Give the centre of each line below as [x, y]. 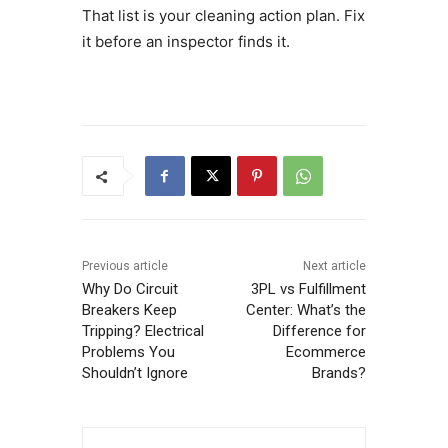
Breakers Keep [129, 310]
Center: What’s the [306, 310]
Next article [335, 266]
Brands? [339, 373]
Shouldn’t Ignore [134, 373]
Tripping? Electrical [142, 331]
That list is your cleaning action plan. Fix [223, 16]
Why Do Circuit [129, 289]
